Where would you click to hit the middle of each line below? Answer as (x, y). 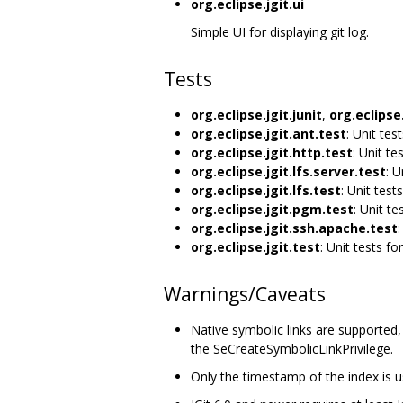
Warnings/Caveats (245, 294)
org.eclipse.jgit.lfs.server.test (288, 171)
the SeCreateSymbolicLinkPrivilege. (292, 348)
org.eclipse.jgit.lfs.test (266, 190)
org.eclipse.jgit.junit (256, 114)
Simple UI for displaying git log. (280, 31)
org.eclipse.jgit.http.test (272, 152)
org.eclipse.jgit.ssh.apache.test (294, 228)
